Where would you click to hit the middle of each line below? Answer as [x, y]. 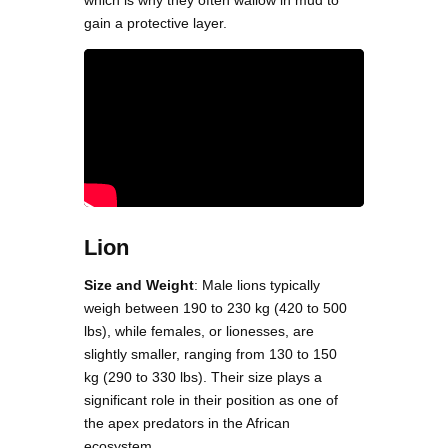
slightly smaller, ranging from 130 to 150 [210, 353]
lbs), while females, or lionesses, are [199, 330]
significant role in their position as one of [211, 399]
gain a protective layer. [155, 23]
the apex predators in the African [187, 422]
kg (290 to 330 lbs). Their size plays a [203, 376]
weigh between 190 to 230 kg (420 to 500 [215, 307]
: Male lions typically [257, 284]
